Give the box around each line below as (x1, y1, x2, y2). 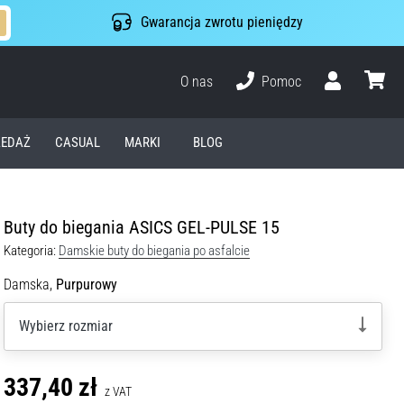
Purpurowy (56, 275, 117, 293)
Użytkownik (324, 88, 389, 106)
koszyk (363, 88, 402, 106)
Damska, (4, 275, 52, 293)
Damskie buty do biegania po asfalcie (59, 242, 250, 259)
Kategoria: (4, 242, 56, 259)
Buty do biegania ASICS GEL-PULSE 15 (4, 216, 280, 238)
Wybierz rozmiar (19, 317, 113, 335)
